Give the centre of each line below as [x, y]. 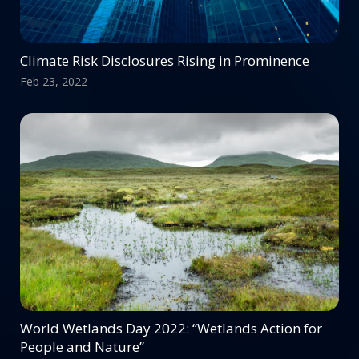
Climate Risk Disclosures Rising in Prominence [165, 60]
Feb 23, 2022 [54, 81]
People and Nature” [82, 347]
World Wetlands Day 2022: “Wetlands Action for [171, 329]
